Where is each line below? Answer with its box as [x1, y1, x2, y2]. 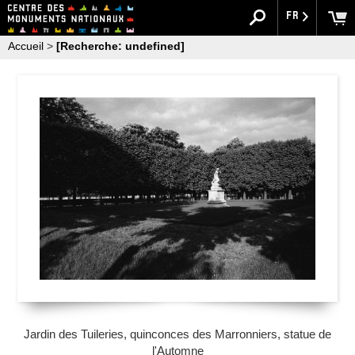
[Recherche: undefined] [56, 40, 185, 52]
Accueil [8, 40, 44, 52]
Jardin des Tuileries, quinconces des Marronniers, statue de [24, 327, 331, 341]
